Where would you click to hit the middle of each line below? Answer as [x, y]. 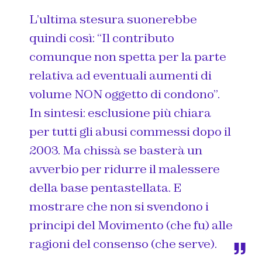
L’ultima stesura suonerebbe [113, 19]
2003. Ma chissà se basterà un [116, 150]
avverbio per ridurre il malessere [125, 169]
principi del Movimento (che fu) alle [131, 225]
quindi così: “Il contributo [102, 38]
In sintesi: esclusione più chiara [120, 113]
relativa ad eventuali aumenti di [120, 75]
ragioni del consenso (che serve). [123, 244]
